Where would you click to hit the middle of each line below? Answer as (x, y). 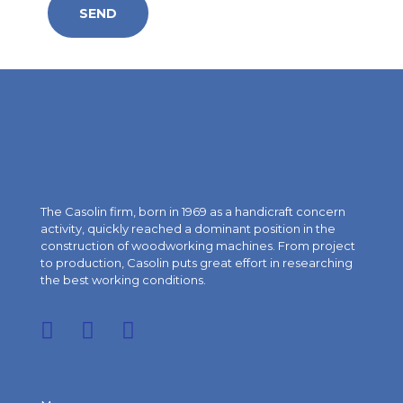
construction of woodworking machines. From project (198, 246)
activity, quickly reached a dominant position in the (188, 228)
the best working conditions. (123, 280)
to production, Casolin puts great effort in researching (197, 263)
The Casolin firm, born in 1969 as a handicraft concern (193, 211)
